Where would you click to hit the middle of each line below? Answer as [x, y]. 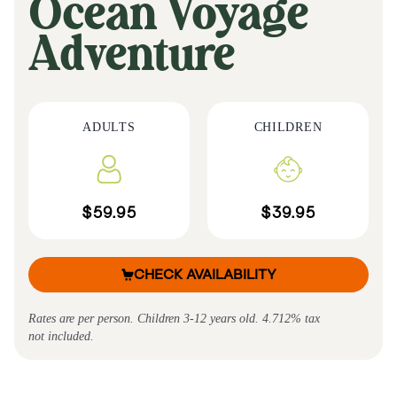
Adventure [132, 57]
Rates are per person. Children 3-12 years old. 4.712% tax [174, 319]
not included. [61, 337]
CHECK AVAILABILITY [205, 275]
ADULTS [109, 128]
